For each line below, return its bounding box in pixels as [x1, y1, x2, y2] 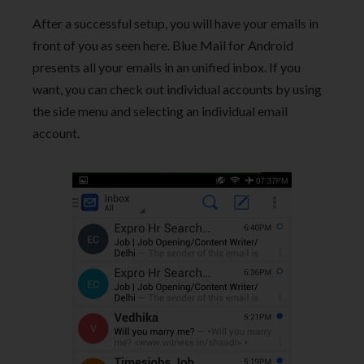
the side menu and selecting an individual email [32, 103, 288, 119]
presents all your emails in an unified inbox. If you [32, 59, 301, 76]
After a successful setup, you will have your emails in [32, 15, 318, 32]
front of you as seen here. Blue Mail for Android [32, 37, 293, 54]
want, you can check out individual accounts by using [32, 81, 322, 97]
